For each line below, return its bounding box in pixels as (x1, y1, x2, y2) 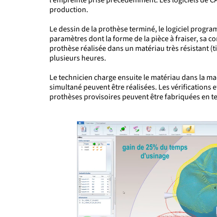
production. (49, 4, 90, 15)
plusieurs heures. (49, 52, 109, 63)
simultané (49, 81, 83, 93)
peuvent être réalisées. (83, 81, 157, 93)
